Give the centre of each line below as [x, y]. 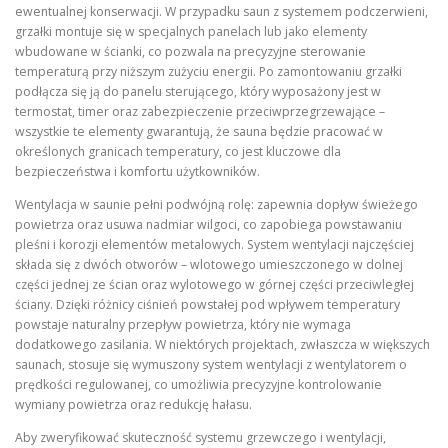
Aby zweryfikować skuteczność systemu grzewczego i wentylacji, [200, 437]
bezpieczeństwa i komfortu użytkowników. [137, 171]
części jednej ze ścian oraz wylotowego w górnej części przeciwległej [214, 284]
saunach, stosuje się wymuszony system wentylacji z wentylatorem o [211, 364]
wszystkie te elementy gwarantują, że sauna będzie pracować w [199, 131]
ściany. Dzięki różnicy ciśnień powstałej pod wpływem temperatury [207, 304]
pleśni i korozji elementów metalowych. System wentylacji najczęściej [214, 244]
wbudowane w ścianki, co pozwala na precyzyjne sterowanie [190, 51]
